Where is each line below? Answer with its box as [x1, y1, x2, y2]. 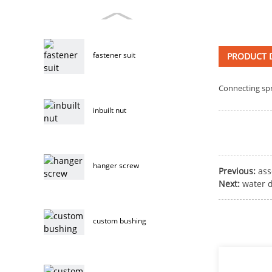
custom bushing [93, 216, 147, 225]
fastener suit [93, 50, 136, 59]
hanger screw [93, 160, 140, 170]
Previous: [219, 165, 256, 177]
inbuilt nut [93, 105, 127, 115]
